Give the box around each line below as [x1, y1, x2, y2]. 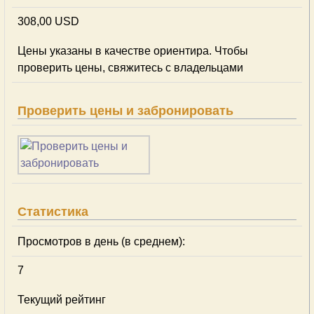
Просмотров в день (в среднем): [18, 235, 185, 247]
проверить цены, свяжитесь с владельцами [18, 62, 243, 74]
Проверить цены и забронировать [18, 104, 233, 118]
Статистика [18, 205, 88, 219]
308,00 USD [18, 15, 79, 27]
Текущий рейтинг [18, 294, 106, 306]
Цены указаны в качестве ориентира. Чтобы [18, 45, 248, 57]
